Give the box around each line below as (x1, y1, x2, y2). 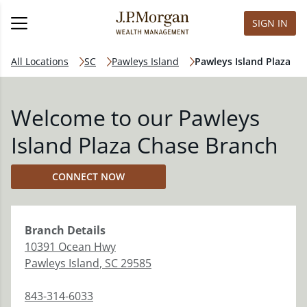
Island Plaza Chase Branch (11, 130, 278, 160)
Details (64, 223, 106, 238)
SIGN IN (252, 16, 288, 29)
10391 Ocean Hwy (25, 239, 116, 254)
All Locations (11, 55, 69, 68)
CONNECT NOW (52, 170, 125, 183)
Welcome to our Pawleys (11, 103, 260, 132)
